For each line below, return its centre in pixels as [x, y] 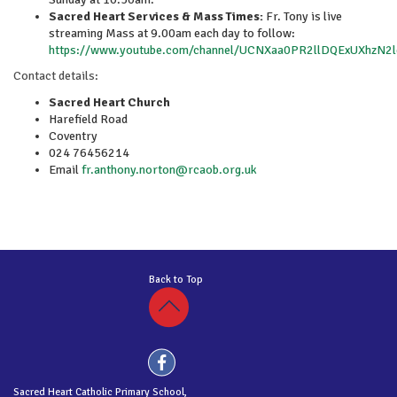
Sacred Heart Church [109, 102]
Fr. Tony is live [303, 16]
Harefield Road [88, 119]
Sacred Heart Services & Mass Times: [156, 16]
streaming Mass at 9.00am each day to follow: [172, 33]
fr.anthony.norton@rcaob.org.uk [169, 170]
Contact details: [56, 76]
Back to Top [179, 280]
